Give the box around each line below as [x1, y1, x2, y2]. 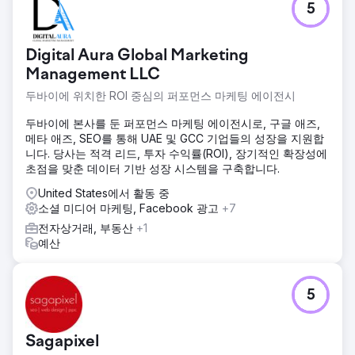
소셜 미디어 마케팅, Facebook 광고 [38, 200, 222, 215]
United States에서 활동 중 [38, 185, 170, 200]
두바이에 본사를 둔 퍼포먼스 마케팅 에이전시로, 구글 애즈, [25, 116, 320, 130]
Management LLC [25, 66, 160, 84]
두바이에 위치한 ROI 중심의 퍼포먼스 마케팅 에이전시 [25, 88, 296, 102]
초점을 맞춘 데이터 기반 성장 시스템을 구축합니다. [25, 161, 280, 175]
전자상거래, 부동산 [38, 220, 136, 235]
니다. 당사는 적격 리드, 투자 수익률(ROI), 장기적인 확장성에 [25, 146, 327, 160]
